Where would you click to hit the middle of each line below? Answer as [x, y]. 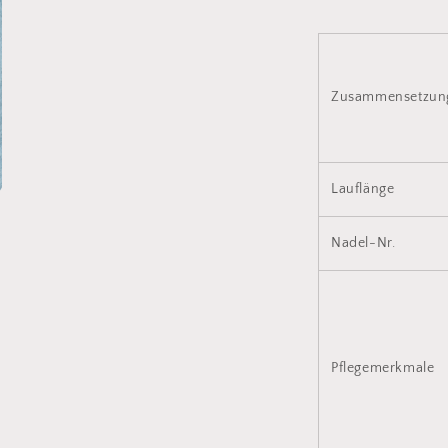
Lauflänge [364, 189]
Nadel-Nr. [365, 243]
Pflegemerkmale [384, 368]
